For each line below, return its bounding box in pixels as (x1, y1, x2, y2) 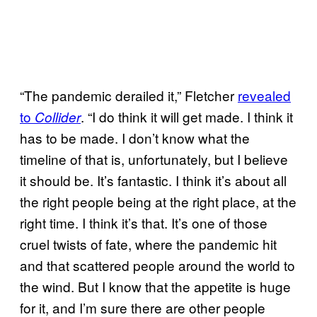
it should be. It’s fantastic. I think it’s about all (20, 170, 287, 190)
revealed (238, 85, 291, 105)
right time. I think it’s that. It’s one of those (20, 212, 267, 232)
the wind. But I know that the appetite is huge (20, 276, 291, 296)
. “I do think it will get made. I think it (81, 106, 293, 126)
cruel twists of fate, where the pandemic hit (20, 234, 277, 253)
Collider (35, 107, 81, 126)
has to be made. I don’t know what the (20, 127, 250, 147)
